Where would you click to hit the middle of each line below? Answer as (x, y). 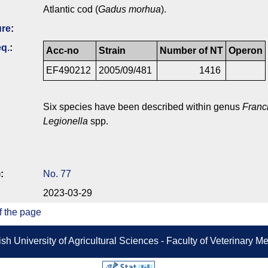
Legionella (66, 121)
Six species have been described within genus (143, 107)
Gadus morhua (130, 10)
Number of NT (191, 51)
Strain (112, 51)
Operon (246, 51)
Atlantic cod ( (71, 10)
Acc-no (63, 51)
